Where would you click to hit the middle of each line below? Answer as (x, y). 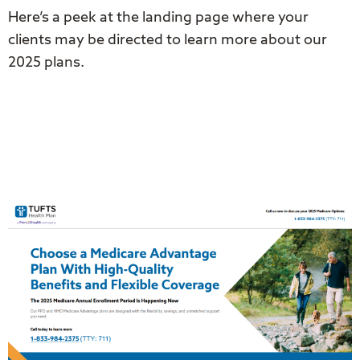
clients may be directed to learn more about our (168, 40)
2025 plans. (46, 63)
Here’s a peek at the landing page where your (158, 18)
